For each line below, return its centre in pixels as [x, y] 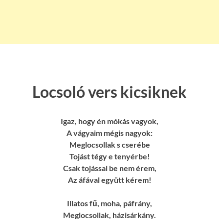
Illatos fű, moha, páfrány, [109, 203]
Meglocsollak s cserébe [109, 145]
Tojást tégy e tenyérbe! [109, 156]
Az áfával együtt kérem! [109, 180]
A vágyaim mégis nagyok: [109, 133]
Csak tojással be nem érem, [109, 168]
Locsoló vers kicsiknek [109, 91]
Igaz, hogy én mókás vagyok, [109, 121]
